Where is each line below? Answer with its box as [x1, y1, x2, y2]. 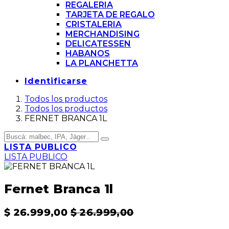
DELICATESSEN [65, 39, 131, 49]
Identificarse [25, 76, 87, 86]
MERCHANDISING [65, 29, 140, 39]
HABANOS [65, 49, 110, 59]
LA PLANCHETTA [65, 58, 138, 68]
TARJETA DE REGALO [65, 10, 155, 20]
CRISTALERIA [65, 19, 122, 30]
